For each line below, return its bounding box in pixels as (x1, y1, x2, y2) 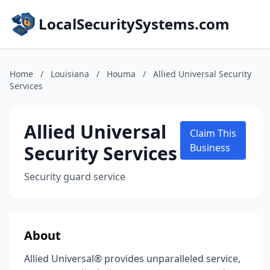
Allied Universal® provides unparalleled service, (24, 252, 240, 265)
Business (190, 141, 231, 154)
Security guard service (24, 170, 125, 183)
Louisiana (51, 68, 89, 80)
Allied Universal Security (153, 68, 251, 80)
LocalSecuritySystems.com (39, 14, 230, 34)
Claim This (190, 127, 237, 140)
